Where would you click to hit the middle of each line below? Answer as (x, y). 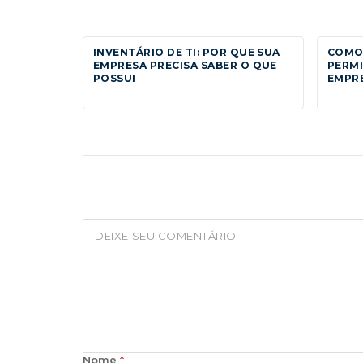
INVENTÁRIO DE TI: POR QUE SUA (187, 52)
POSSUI (115, 78)
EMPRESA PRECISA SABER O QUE (185, 65)
